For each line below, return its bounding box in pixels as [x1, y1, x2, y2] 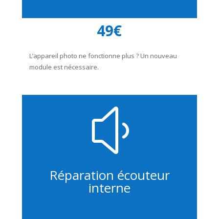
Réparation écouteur [49, 166, 170, 184]
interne [88, 179, 131, 197]
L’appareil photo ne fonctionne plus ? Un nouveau [29, 51, 177, 60]
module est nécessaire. [29, 63, 99, 71]
